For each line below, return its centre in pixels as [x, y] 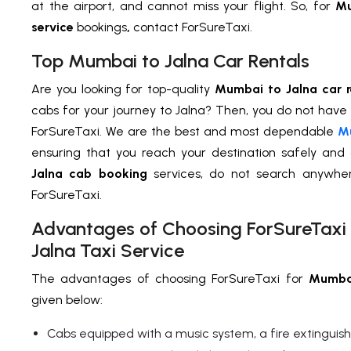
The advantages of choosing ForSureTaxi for [170, 279]
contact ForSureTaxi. [194, 27]
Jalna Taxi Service [108, 251]
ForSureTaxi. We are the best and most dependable [185, 132]
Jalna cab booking [92, 174]
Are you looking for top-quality [123, 89]
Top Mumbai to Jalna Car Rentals [170, 61]
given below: [67, 300]
